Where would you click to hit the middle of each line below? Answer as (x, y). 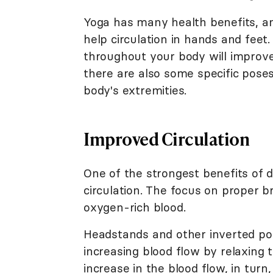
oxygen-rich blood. (135, 207)
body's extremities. (135, 90)
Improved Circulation (166, 138)
